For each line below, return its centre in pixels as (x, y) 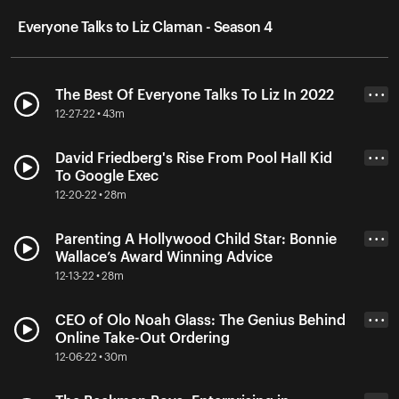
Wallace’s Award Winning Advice (164, 257)
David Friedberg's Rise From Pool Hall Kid (194, 158)
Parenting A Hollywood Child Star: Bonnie (196, 239)
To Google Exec (107, 176)
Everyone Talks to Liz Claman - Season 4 (145, 27)
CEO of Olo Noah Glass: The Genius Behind (200, 320)
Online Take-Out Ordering (142, 338)
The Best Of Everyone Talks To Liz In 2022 (195, 95)
